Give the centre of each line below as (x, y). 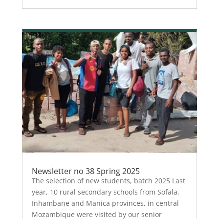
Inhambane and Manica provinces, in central (105, 203)
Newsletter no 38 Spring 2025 (86, 171)
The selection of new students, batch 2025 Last (108, 180)
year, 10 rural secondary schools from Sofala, (105, 192)
